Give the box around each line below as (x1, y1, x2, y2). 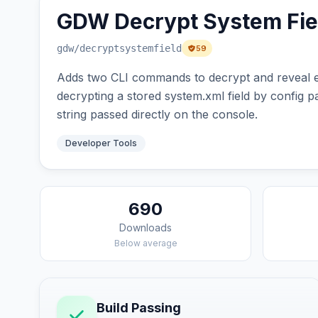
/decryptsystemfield (74, 43, 182, 54)
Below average (114, 238, 177, 248)
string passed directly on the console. (57, 107, 258, 121)
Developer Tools (65, 138, 137, 148)
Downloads (119, 221, 172, 234)
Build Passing (97, 300, 181, 315)
